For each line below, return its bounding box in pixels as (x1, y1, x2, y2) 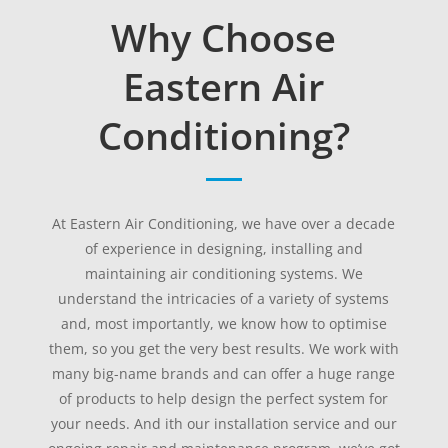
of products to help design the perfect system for (59, 389, 389, 409)
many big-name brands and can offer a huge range (52, 364, 396, 384)
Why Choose (111, 11, 337, 64)
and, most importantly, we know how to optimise (60, 314, 387, 334)
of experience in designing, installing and (84, 239, 363, 259)
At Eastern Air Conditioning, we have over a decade (52, 214, 396, 234)
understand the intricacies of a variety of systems (58, 289, 390, 309)
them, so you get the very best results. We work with (48, 339, 399, 359)
